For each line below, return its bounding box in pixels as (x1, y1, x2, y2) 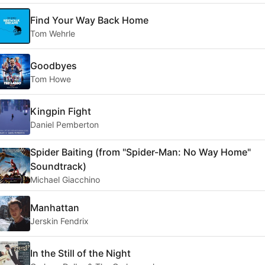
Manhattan (30, 201, 79, 214)
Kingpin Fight (30, 105, 91, 117)
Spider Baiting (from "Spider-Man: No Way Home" (30, 146, 251, 159)
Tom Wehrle (30, 28, 75, 38)
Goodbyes (30, 59, 77, 72)
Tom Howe (30, 73, 71, 84)
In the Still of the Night (30, 247, 131, 259)
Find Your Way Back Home (30, 14, 148, 26)
